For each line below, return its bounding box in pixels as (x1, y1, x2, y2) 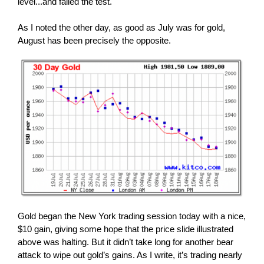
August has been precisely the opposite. (17, 35, 171, 45)
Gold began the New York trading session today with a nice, (17, 211, 246, 221)
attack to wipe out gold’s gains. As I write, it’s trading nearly (17, 250, 242, 260)
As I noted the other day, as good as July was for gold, (17, 22, 225, 32)
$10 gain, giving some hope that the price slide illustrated (17, 224, 233, 234)
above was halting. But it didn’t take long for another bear (17, 237, 233, 247)
